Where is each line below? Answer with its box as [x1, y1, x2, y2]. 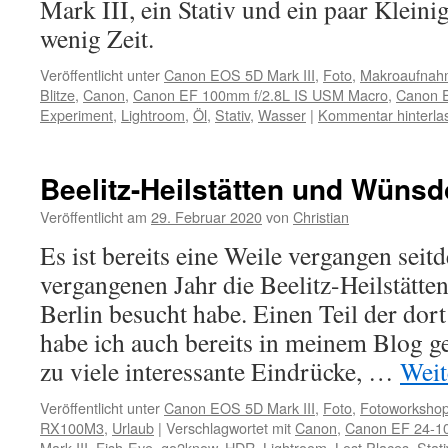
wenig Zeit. [40, 21, 154, 55]
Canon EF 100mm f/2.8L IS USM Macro [133, 84, 388, 105]
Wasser [258, 104, 306, 125]
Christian [293, 206, 349, 227]
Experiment [40, 104, 113, 125]
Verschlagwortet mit [166, 417, 291, 438]
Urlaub [112, 417, 154, 438]
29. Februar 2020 [151, 206, 262, 227]
